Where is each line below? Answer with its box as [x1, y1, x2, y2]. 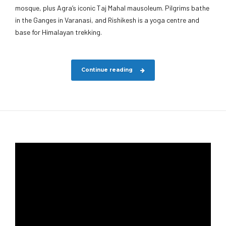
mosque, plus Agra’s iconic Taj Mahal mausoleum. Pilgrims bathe [15, 3, 209, 12]
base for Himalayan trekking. [15, 27, 102, 36]
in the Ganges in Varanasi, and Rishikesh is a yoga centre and [15, 15, 199, 24]
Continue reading [81, 66, 133, 73]
